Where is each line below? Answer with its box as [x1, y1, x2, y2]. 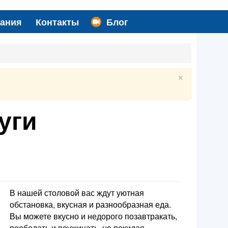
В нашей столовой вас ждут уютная [9, 187, 144, 199]
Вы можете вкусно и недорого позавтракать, [9, 210, 177, 222]
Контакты [36, 15, 79, 28]
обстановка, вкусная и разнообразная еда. [9, 198, 171, 211]
